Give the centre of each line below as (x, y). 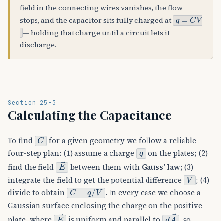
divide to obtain (37, 193)
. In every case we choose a (153, 193)
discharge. (38, 45)
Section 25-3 (32, 102)
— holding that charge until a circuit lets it (96, 33)
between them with (105, 167)
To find (21, 141)
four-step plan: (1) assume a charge (72, 153)
